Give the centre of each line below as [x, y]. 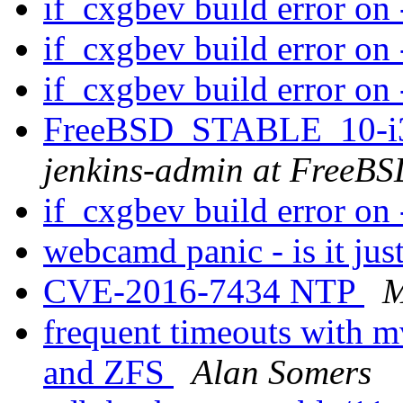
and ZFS [108, 372]
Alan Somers [282, 372]
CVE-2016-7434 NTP [204, 291]
